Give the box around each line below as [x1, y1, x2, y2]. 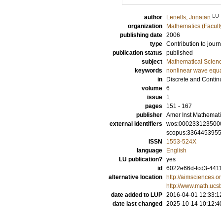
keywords [135, 67, 162, 74]
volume [142, 85, 162, 92]
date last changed [112, 200, 162, 207]
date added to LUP [111, 191, 162, 198]
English [166, 147, 186, 154]
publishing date [120, 32, 162, 38]
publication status [112, 49, 162, 56]
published [166, 49, 193, 56]
